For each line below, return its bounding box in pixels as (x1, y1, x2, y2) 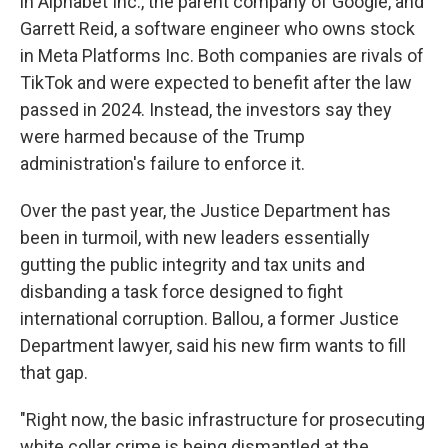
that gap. (20, 362, 88, 383)
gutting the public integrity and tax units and (20, 254, 365, 275)
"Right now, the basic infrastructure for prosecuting (20, 409, 425, 430)
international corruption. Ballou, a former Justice (20, 308, 399, 329)
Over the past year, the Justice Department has (20, 200, 391, 221)
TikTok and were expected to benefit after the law (20, 72, 412, 93)
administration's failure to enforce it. (20, 153, 305, 174)
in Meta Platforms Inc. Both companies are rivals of (20, 45, 424, 66)
